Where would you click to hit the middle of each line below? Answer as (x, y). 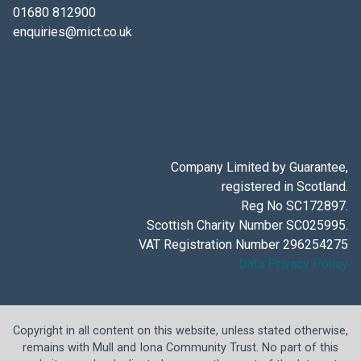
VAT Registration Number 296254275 (244, 245)
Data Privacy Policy (294, 264)
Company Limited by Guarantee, (260, 167)
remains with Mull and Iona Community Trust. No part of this (180, 348)
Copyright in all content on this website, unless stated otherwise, (180, 331)
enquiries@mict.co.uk (72, 32)
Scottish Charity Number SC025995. (248, 225)
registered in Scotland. (285, 187)
